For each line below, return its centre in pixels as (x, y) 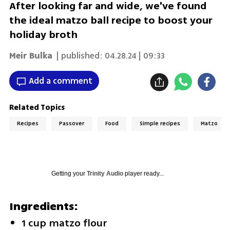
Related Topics (37, 107)
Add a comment (60, 81)
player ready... (143, 173)
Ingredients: (43, 206)
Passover (72, 124)
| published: (78, 56)
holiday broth (43, 35)
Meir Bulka (31, 56)
